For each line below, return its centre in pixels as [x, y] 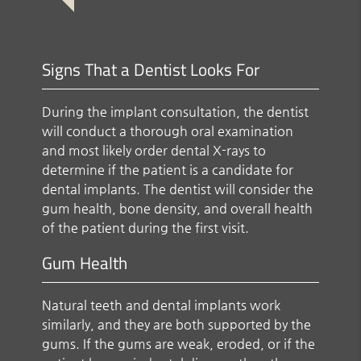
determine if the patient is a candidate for [168, 169]
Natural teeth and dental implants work [162, 305]
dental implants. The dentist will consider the [178, 189]
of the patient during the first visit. [146, 227]
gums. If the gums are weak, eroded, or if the [179, 343]
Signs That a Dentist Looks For [151, 69]
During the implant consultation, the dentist [176, 111]
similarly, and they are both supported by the [177, 324]
